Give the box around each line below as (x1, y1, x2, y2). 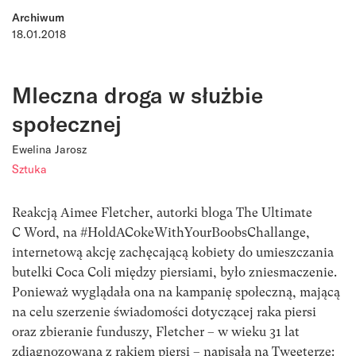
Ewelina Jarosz (12, 141, 87, 156)
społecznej (12, 109, 122, 137)
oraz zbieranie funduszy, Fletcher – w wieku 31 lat (12, 323, 300, 339)
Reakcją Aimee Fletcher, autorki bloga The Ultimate (12, 204, 312, 220)
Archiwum (12, 10, 64, 24)
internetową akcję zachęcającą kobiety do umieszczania (12, 244, 334, 260)
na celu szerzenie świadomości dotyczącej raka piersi (12, 304, 316, 319)
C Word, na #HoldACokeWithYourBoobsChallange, (12, 224, 310, 240)
